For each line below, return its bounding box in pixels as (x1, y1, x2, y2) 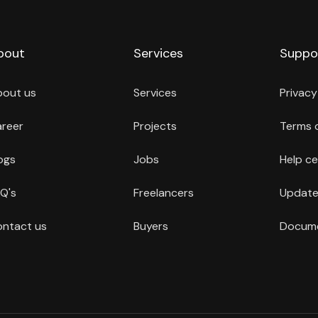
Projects (133, 119, 177, 134)
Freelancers (133, 185, 194, 201)
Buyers (133, 219, 169, 234)
